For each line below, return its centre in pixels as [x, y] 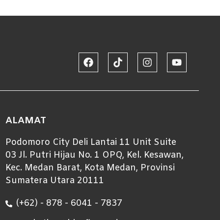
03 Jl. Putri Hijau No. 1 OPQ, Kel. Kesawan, [94, 155]
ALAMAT [26, 121]
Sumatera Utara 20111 [55, 181]
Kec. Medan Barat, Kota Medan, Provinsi [90, 168]
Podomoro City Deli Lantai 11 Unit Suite [91, 142]
